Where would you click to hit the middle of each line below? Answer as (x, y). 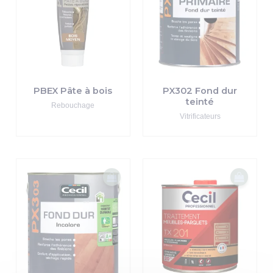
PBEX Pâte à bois (73, 90)
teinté (200, 101)
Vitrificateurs (200, 117)
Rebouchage (73, 106)
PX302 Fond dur (200, 90)
